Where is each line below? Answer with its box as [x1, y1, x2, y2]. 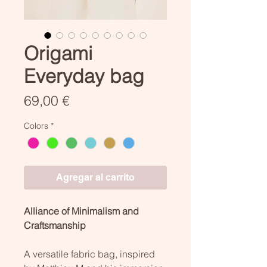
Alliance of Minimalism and [24, 205, 139, 218]
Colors [24, 120, 48, 131]
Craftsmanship [24, 219, 86, 232]
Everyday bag [24, 64, 144, 88]
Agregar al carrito [56, 172, 135, 184]
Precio [69, 91, 108, 108]
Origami [24, 42, 92, 65]
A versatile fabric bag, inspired [24, 248, 155, 260]
